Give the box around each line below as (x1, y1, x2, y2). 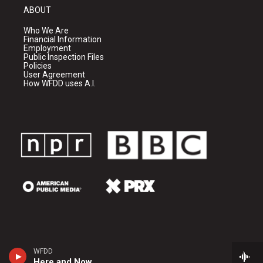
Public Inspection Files (23, 52, 104, 62)
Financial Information (23, 35, 102, 45)
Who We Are (23, 26, 69, 36)
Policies (23, 61, 52, 71)
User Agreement (23, 70, 85, 80)
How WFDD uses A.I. (23, 79, 96, 89)
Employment (23, 43, 71, 53)
